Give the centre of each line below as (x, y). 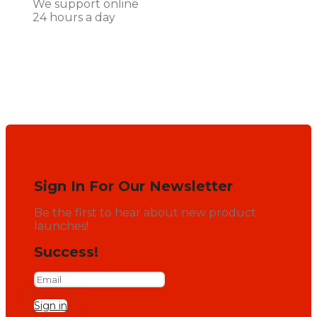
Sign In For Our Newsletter (133, 186)
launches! (61, 226)
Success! (66, 252)
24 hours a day (74, 17)
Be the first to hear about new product (145, 212)
